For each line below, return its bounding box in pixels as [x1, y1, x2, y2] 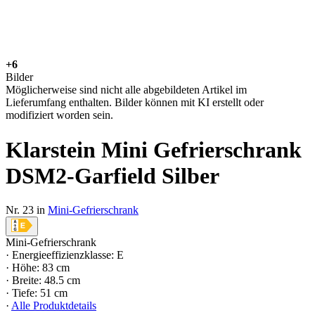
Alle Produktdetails [11, 300, 96, 312]
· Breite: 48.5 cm [6, 274, 80, 287]
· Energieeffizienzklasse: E [6, 249, 124, 262]
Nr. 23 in [6, 204, 45, 217]
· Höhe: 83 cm [6, 262, 70, 274]
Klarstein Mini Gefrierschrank [6, 136, 302, 162]
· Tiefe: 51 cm [6, 287, 67, 300]
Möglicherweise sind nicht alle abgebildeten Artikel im [6, 84, 247, 96]
